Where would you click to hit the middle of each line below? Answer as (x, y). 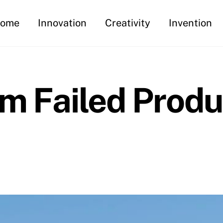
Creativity (128, 23)
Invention (191, 23)
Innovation (62, 23)
